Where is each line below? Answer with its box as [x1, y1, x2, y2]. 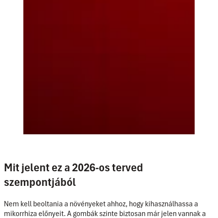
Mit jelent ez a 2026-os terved [4, 160, 143, 175]
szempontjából [4, 175, 76, 190]
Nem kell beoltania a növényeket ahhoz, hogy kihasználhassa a [4, 199, 198, 209]
